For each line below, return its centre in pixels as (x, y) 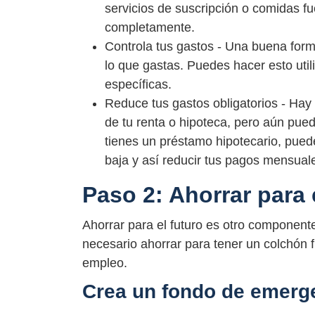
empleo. (105, 263)
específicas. (138, 84)
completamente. (150, 27)
